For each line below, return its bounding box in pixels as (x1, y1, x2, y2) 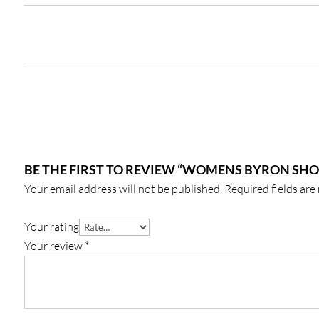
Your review (23, 238, 85, 253)
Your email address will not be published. (23, 181, 222, 196)
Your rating (23, 219, 79, 234)
